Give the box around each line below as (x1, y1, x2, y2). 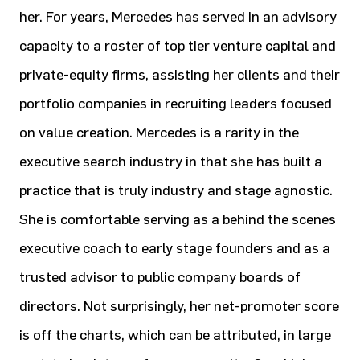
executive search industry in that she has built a (19, 153, 322, 170)
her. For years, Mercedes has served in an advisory (19, 8, 337, 26)
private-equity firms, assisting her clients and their (19, 66, 340, 84)
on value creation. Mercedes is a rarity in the (19, 124, 299, 141)
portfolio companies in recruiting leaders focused (19, 95, 332, 112)
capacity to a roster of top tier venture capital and (19, 37, 336, 55)
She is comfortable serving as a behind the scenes (19, 211, 336, 228)
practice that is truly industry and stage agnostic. (19, 182, 333, 199)
